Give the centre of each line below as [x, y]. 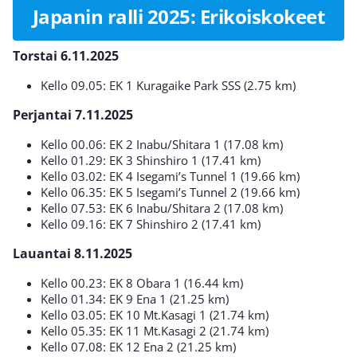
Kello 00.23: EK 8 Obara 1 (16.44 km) [142, 282]
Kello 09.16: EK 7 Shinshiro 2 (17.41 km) [151, 224]
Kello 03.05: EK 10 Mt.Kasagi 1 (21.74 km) [155, 314]
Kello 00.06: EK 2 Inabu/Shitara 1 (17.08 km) [162, 144]
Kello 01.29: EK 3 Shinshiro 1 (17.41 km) [151, 160]
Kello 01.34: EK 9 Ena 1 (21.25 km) [135, 298]
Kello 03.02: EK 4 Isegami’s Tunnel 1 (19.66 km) [170, 176]
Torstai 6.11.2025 [66, 55]
